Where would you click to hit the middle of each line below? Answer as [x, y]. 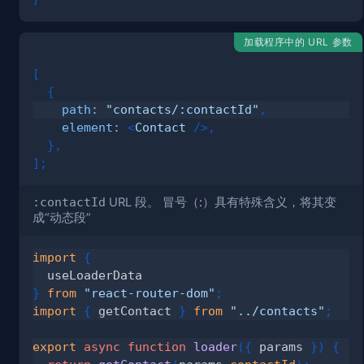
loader [215, 346]
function [157, 346]
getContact [135, 310]
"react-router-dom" [149, 292]
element [87, 127]
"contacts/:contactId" [182, 109]
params [281, 346]
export [54, 346]
